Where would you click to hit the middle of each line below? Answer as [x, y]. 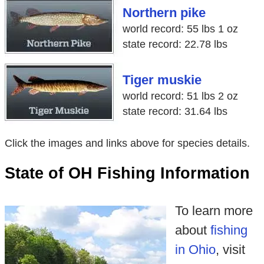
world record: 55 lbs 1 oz [180, 29]
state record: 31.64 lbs [175, 112]
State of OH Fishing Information [127, 173]
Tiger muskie [162, 80]
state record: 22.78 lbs [175, 44]
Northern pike [164, 13]
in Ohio [195, 249]
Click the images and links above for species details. [127, 143]
